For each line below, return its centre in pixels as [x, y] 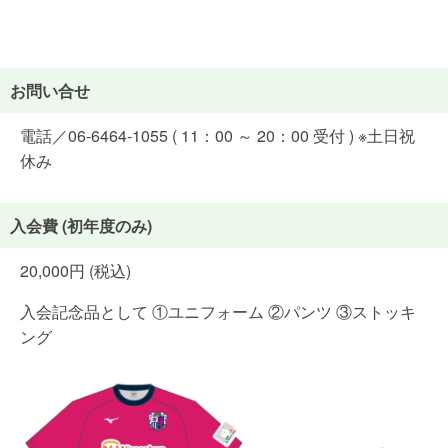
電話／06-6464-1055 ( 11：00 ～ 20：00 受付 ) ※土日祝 [217, 135]
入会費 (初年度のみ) [81, 225]
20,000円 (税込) [75, 270]
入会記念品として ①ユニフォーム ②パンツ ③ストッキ [218, 311]
